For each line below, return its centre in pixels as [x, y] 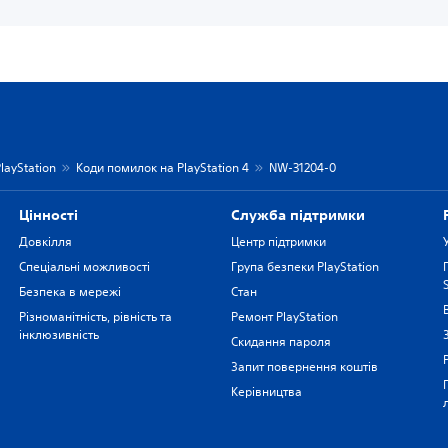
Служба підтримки [297, 215]
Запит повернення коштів [304, 366]
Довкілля [45, 241]
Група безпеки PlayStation [304, 266]
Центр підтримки [278, 241]
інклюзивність [58, 334]
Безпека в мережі [69, 291]
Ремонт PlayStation [284, 316]
